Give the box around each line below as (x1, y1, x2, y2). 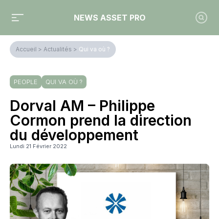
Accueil (16, 45, 37, 53)
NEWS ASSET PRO (73, 13, 146, 22)
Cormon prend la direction (10, 111, 192, 129)
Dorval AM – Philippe (10, 97, 155, 114)
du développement (10, 126, 138, 144)
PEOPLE (14, 78, 38, 86)
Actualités (44, 45, 72, 53)
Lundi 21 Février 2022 (10, 143, 67, 150)
